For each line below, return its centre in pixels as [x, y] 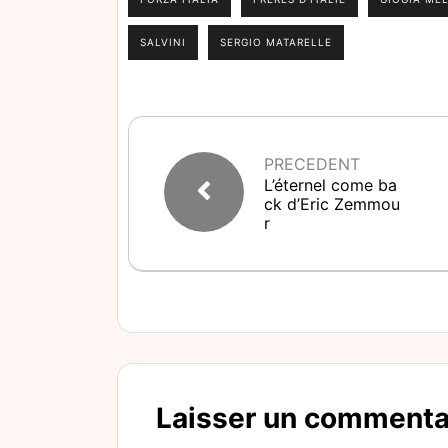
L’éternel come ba [330, 185]
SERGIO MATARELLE [276, 42]
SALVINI [163, 42]
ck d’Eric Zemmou [332, 204]
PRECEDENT [312, 164]
